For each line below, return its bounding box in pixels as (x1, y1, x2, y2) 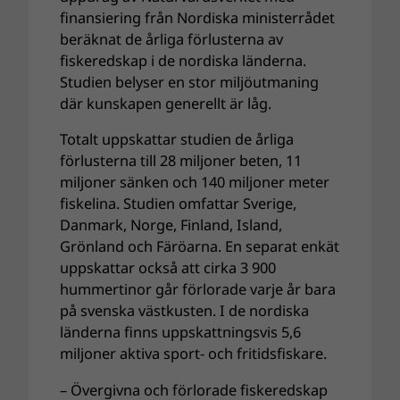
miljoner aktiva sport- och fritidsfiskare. (60, 344, 328, 364)
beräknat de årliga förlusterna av (60, 29, 284, 50)
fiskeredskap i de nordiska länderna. (60, 51, 307, 71)
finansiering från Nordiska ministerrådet (60, 8, 336, 29)
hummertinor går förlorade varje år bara (60, 279, 337, 300)
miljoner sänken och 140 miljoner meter (60, 172, 330, 193)
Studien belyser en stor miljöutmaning (60, 72, 320, 93)
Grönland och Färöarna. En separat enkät (60, 237, 340, 257)
